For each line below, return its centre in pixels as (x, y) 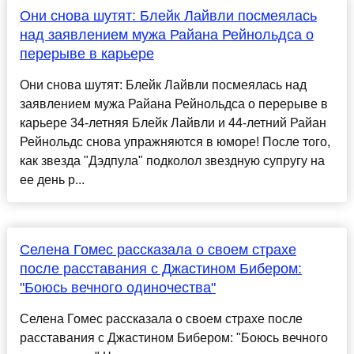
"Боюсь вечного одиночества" (117, 288)
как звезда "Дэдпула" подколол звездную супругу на (172, 161)
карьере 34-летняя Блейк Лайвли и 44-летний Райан (173, 123)
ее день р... (52, 180)
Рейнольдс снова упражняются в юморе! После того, (175, 142)
